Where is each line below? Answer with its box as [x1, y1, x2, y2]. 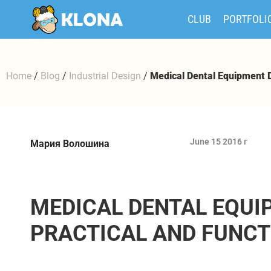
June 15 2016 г [189, 137, 247, 146]
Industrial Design [69, 70, 141, 82]
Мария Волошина [30, 137, 109, 149]
